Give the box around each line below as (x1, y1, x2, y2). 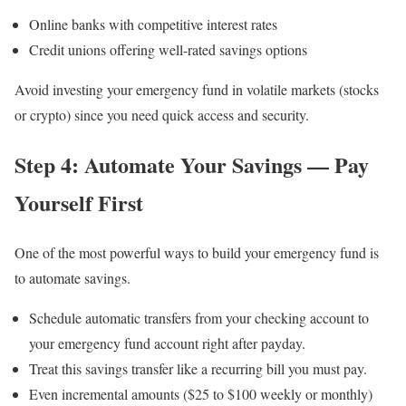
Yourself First (14, 186, 143, 218)
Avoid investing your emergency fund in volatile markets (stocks (14, 80, 379, 100)
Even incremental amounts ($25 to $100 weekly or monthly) (29, 383, 372, 403)
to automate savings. (14, 267, 130, 287)
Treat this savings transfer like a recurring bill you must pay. (29, 358, 367, 378)
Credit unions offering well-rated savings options (29, 40, 307, 60)
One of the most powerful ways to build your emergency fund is (14, 242, 379, 262)
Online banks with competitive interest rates (29, 14, 277, 34)
